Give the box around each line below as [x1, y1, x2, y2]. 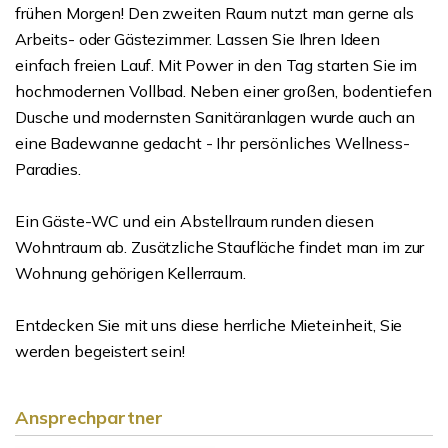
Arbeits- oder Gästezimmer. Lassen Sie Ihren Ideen [15, 29, 380, 49]
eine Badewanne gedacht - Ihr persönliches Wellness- [15, 133, 410, 153]
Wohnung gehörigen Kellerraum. [15, 263, 246, 283]
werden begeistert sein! [15, 341, 185, 361]
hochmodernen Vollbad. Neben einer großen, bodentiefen [15, 81, 432, 101]
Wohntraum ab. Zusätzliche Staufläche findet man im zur [15, 237, 425, 257]
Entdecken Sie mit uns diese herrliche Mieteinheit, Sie [15, 315, 403, 335]
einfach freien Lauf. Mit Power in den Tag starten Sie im [15, 55, 417, 75]
